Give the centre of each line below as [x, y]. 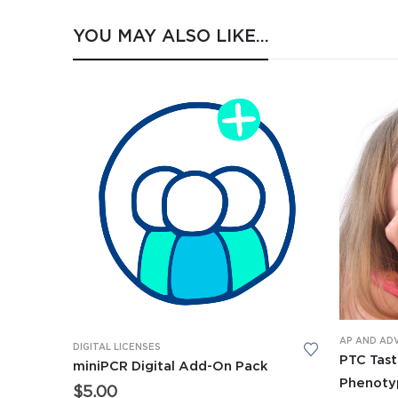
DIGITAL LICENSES [117, 347]
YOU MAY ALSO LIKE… [171, 36]
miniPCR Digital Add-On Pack [170, 366]
